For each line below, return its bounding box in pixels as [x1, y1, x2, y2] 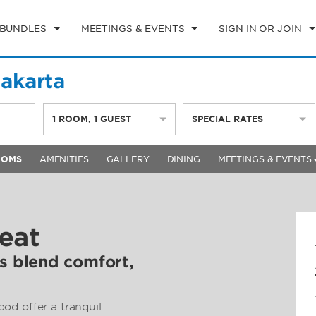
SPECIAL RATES [191, 114, 263, 124]
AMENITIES [39, 154, 89, 164]
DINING [166, 154, 200, 164]
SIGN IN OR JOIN [219, 23, 302, 34]
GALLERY [106, 154, 150, 164]
